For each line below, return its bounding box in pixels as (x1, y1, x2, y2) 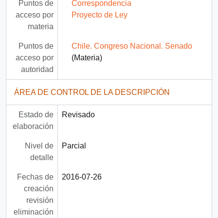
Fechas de (17, 173, 54, 182)
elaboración (12, 122, 54, 131)
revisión (26, 196, 54, 205)
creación (23, 184, 54, 193)
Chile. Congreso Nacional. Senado (71, 42, 192, 51)
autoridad (20, 65, 54, 74)
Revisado (61, 110, 95, 119)
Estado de (18, 110, 54, 119)
